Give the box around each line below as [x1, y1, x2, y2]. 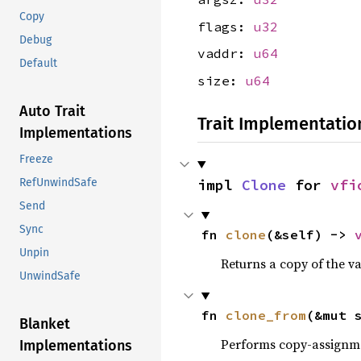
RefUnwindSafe [19, 176, 98, 190]
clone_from [225, 306, 306, 323]
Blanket [19, 315, 70, 334]
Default [19, 56, 57, 71]
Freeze [19, 152, 53, 167]
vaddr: [197, 45, 254, 62]
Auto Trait [19, 102, 85, 121]
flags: [197, 18, 254, 35]
